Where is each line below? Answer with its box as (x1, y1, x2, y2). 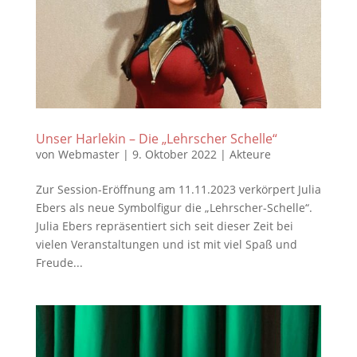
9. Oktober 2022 (131, 146, 217, 162)
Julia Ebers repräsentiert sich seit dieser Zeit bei (35, 218, 293, 233)
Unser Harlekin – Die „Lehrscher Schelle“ (35, 129, 277, 147)
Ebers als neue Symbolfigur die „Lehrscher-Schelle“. (35, 199, 312, 215)
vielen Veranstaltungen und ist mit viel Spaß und (35, 236, 297, 252)
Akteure (229, 146, 271, 162)
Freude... (35, 254, 83, 270)
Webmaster (57, 146, 120, 162)
